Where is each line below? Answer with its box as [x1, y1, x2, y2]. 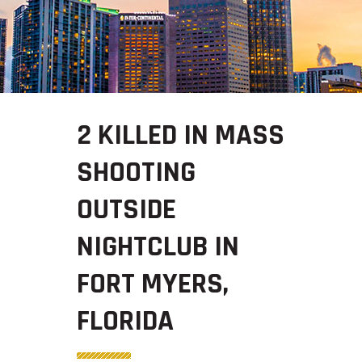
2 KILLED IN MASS [76, 116, 284, 154]
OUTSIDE [76, 191, 176, 228]
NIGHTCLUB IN [76, 228, 239, 265]
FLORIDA [76, 302, 174, 339]
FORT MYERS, [76, 265, 229, 302]
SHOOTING [76, 154, 196, 191]
